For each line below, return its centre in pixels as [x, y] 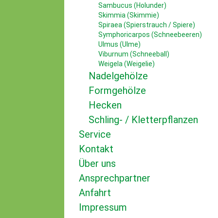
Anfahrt [95, 193]
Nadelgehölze [118, 76]
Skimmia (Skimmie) [129, 15]
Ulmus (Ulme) [119, 44]
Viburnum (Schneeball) [134, 54]
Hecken [105, 105]
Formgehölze [117, 91]
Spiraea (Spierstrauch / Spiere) [147, 25]
